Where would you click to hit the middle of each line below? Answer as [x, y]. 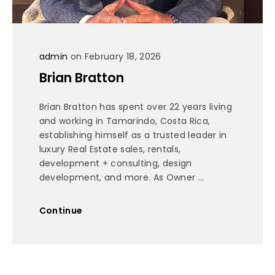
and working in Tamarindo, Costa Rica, [125, 121]
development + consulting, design [115, 163]
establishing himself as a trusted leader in [133, 135]
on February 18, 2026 [114, 57]
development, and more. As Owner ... [122, 177]
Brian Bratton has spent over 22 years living [135, 107]
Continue [61, 211]
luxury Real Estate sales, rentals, [110, 149]
